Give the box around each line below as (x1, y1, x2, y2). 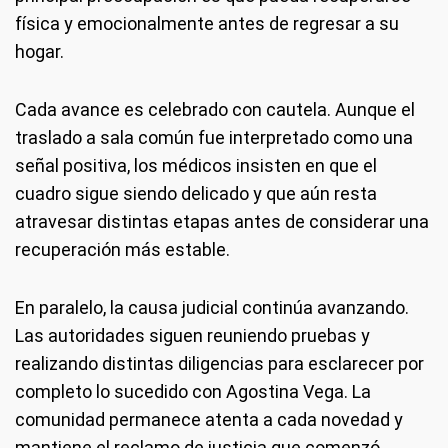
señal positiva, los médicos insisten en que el (15, 155, 377, 176)
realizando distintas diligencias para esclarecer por (15, 353, 424, 374)
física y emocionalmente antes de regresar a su (15, 13, 399, 34)
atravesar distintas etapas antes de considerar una (15, 211, 429, 232)
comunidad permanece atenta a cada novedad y (15, 409, 403, 430)
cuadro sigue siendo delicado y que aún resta (15, 183, 377, 204)
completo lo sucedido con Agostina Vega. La (15, 381, 371, 402)
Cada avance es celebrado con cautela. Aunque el (15, 99, 415, 120)
